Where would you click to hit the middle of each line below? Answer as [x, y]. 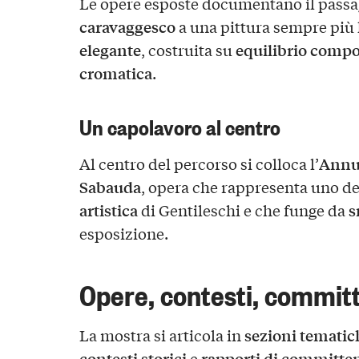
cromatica [115, 73]
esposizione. [123, 233]
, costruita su [188, 49]
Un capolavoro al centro [179, 125]
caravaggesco [127, 26]
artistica [108, 210]
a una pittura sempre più [266, 26]
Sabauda [110, 186]
